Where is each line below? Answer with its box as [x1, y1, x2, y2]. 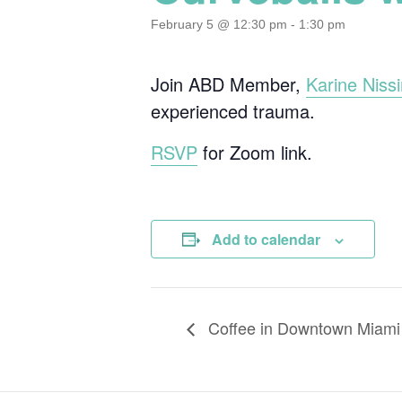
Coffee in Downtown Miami [204, 316, 400, 340]
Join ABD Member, [151, 71, 306, 97]
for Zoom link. [197, 139, 312, 165]
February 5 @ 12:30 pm [151, 17, 287, 31]
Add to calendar [212, 229, 320, 249]
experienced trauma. [151, 98, 315, 124]
